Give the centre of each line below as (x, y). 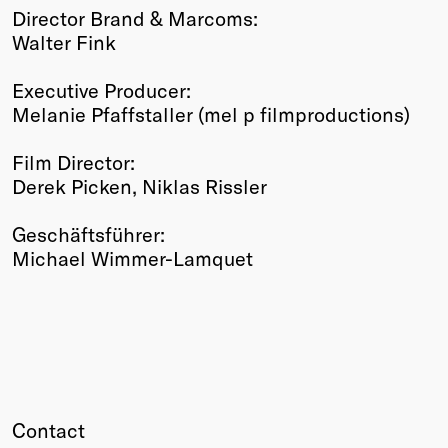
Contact (48, 429)
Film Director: (73, 161)
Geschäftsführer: (88, 233)
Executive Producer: (101, 89)
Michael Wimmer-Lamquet (132, 257)
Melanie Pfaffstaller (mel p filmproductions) (211, 113)
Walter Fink (64, 41)
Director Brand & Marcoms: (135, 17)
